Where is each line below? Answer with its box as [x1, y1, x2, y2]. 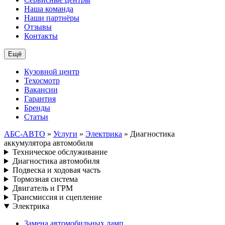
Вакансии [24, 85, 58, 94]
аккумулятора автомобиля [4, 139, 93, 148]
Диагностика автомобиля [12, 157, 99, 166]
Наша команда [24, 5, 73, 14]
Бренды [24, 103, 50, 113]
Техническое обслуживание [12, 148, 107, 157]
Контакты [24, 32, 58, 41]
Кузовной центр [24, 67, 79, 76]
